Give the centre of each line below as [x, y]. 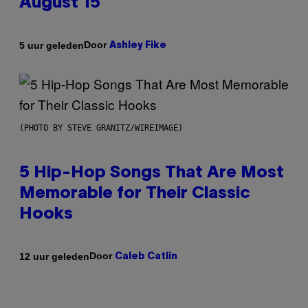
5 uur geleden [52, 45]
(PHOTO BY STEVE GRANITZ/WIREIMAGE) [101, 128]
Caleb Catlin [146, 257]
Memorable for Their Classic [135, 194]
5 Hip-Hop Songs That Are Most [152, 174]
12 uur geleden [54, 256]
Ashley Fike [138, 46]
